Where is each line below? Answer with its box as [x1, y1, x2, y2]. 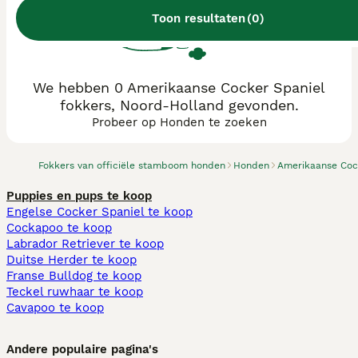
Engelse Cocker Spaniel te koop [6, 205, 193, 219]
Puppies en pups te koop [6, 189, 152, 203]
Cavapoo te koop [6, 300, 104, 315]
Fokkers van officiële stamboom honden [38, 160, 225, 171]
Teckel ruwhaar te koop [6, 284, 143, 299]
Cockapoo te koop [6, 221, 112, 235]
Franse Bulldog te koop [6, 268, 141, 283]
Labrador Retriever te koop [6, 237, 164, 251]
